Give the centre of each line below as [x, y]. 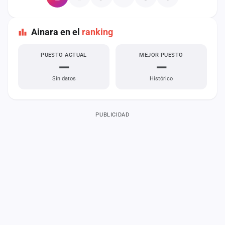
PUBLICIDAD [113, 115]
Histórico [161, 79]
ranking [97, 32]
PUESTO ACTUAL [64, 55]
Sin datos [64, 79]
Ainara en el [57, 32]
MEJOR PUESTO [161, 55]
